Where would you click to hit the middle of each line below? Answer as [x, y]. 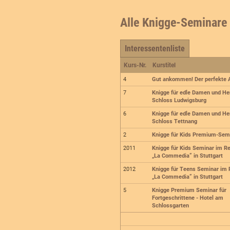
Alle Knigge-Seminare [174, 23]
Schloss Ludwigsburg [179, 101]
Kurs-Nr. [135, 65]
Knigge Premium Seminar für [189, 190]
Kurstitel [164, 65]
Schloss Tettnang [175, 122]
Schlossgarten [171, 206]
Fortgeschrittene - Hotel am [188, 198]
